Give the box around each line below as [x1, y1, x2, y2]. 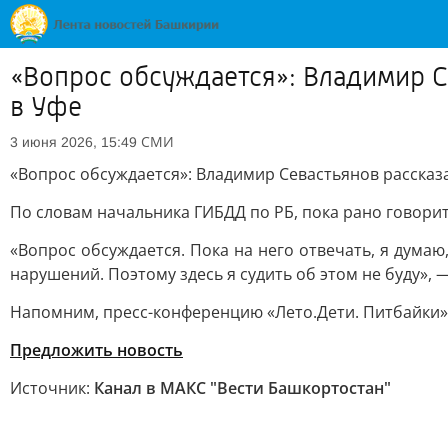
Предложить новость [10, 339, 183, 361]
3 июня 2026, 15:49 [10, 134, 137, 150]
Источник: [10, 377, 94, 399]
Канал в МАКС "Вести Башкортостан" [94, 377, 391, 399]
